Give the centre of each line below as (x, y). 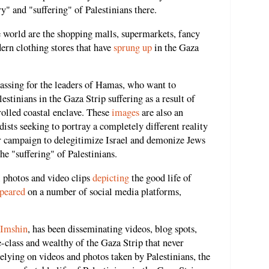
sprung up (133, 47)
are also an (161, 113)
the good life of (160, 177)
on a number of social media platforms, (103, 191)
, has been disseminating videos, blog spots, (112, 229)
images (125, 113)
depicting (111, 177)
